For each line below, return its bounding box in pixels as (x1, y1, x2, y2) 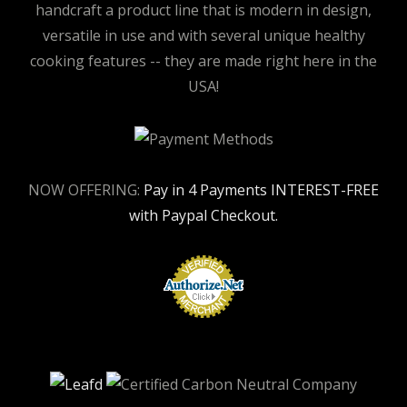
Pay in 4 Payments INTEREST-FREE (144, 179, 379, 200)
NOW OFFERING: (28, 179, 144, 200)
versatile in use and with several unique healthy (42, 25, 365, 46)
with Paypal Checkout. (129, 204, 278, 225)
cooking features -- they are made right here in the (30, 51, 377, 72)
